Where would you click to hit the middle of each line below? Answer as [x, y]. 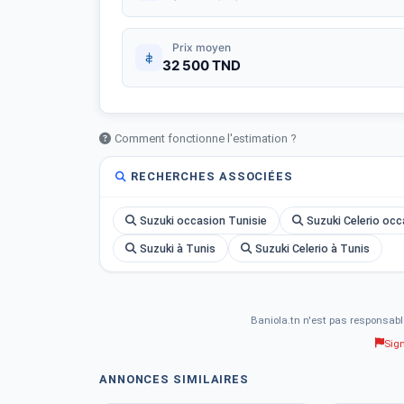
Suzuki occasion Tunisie [203, 220]
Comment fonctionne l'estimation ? [206, 138]
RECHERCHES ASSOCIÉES [212, 176]
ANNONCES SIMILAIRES [174, 379]
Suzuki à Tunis [178, 248]
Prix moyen [202, 47]
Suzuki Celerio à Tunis [312, 248]
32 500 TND [202, 65]
